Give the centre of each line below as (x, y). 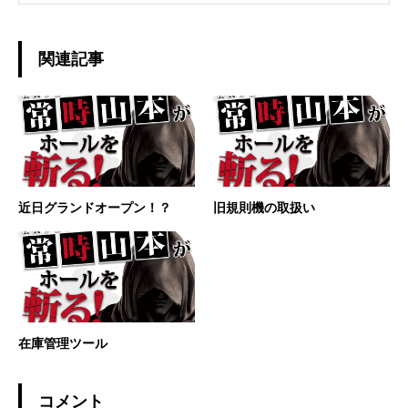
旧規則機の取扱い (264, 208)
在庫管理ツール (63, 343)
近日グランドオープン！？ (95, 208)
